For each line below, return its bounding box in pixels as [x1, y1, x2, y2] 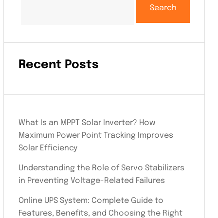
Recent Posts [18, 58, 99, 71]
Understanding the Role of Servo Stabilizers [18, 163, 184, 172]
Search [149, 3, 177, 12]
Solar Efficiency [18, 144, 77, 152]
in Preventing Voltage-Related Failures [18, 176, 165, 185]
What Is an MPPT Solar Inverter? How [18, 118, 155, 127]
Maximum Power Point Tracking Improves [18, 131, 173, 140]
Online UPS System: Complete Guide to [18, 196, 163, 205]
